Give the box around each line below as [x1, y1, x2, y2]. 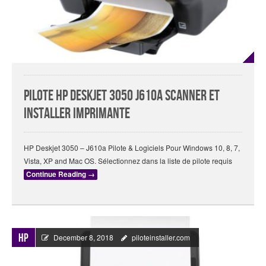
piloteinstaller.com [132, 232, 190, 243]
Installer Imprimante [24, 105, 130, 123]
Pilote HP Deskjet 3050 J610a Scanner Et [24, 87, 220, 105]
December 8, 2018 [53, 232, 113, 243]
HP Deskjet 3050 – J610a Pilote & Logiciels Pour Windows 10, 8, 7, [24, 142, 240, 153]
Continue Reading [26, 169, 88, 180]
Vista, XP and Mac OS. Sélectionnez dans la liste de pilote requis [24, 156, 232, 166]
